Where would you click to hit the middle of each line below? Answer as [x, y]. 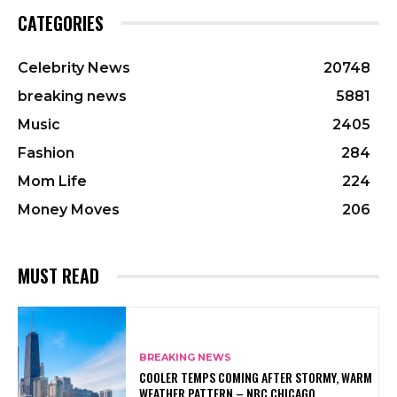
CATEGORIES [61, 23]
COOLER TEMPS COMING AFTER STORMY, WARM [256, 378]
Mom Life [52, 182]
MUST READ [58, 276]
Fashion [46, 153]
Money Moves [69, 210]
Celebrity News [74, 68]
